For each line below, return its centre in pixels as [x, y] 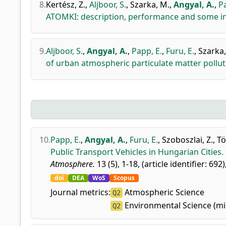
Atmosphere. [73, 164]
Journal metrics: [80, 192]
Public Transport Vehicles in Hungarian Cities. [137, 152]
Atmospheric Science [163, 192]
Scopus [124, 178]
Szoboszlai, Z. [187, 140]
